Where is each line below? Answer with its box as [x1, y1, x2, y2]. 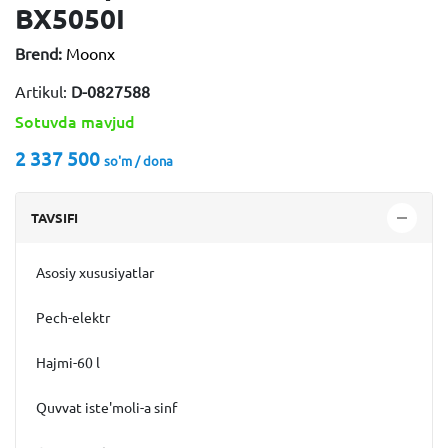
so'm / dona [104, 153, 173, 169]
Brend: [15, 45, 62, 63]
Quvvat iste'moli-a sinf [36, 400, 177, 416]
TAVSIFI [31, 210, 78, 225]
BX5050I [15, 3, 125, 34]
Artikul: [15, 83, 71, 101]
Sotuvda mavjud [15, 113, 135, 131]
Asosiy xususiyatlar [36, 265, 154, 281]
